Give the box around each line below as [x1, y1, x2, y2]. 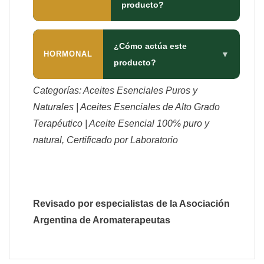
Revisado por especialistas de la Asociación [33, 199, 230, 209]
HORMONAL [44, 49, 93, 59]
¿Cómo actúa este [114, 41, 187, 51]
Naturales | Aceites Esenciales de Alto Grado [33, 102, 220, 113]
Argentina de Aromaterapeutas [33, 215, 170, 226]
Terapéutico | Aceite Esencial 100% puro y [33, 118, 209, 129]
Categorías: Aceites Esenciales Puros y [33, 85, 197, 96]
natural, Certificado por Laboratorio [33, 135, 178, 146]
